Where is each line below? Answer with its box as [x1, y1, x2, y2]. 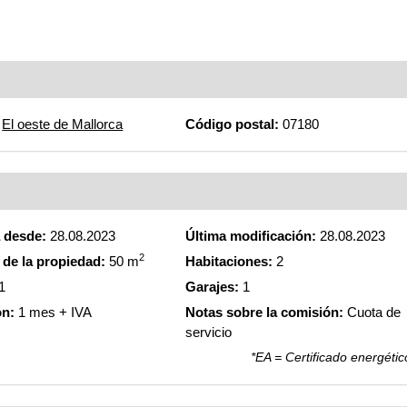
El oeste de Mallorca [2, 116, 124, 132]
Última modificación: [184, 228, 316, 243]
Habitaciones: [184, 253, 273, 269]
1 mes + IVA [15, 304, 93, 320]
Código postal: [184, 116, 279, 132]
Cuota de [342, 304, 401, 320]
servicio [184, 324, 232, 340]
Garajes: [184, 279, 239, 294]
